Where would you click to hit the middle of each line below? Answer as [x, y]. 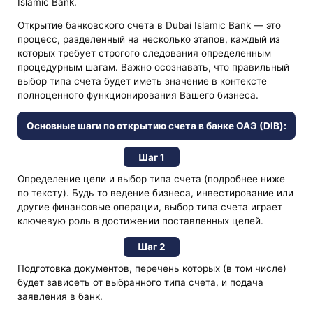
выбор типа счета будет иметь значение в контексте [143, 81]
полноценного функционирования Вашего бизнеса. [138, 95]
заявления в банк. [60, 297]
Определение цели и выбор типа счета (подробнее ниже [152, 179]
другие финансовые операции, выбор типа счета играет [150, 206]
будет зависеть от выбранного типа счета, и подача [141, 283]
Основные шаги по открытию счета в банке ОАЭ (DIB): [156, 126]
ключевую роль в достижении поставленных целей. [141, 220]
